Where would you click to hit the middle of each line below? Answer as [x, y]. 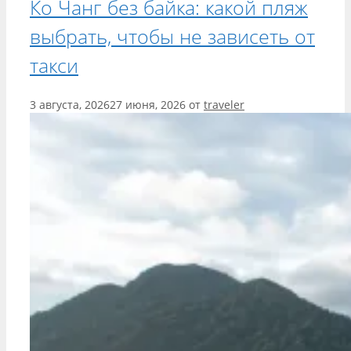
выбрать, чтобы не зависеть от [172, 36]
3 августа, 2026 [70, 104]
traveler [224, 104]
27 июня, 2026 [148, 104]
